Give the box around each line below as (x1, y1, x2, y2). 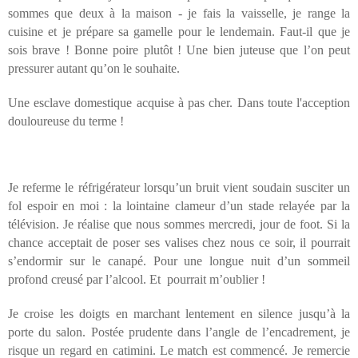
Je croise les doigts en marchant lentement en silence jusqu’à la (8, 307, 350, 321)
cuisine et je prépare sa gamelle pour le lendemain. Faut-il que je (8, 25, 350, 39)
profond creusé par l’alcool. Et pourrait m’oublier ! (8, 272, 265, 287)
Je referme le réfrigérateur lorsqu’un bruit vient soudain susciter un (8, 181, 350, 195)
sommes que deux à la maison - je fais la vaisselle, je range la (8, 6, 350, 21)
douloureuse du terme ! (8, 114, 124, 129)
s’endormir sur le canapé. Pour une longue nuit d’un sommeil (8, 254, 350, 268)
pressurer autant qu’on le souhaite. (8, 62, 180, 76)
